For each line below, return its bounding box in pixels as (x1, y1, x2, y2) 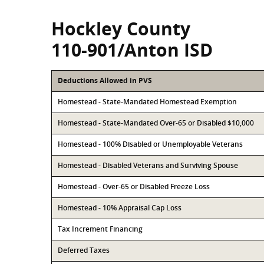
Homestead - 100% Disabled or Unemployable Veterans (58, 139, 243, 149)
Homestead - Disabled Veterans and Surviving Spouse (58, 160, 238, 170)
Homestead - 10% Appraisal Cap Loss (58, 203, 181, 213)
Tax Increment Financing (58, 224, 143, 234)
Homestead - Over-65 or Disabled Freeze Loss (58, 181, 210, 192)
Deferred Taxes (58, 245, 110, 255)
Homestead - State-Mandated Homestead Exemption (58, 97, 237, 107)
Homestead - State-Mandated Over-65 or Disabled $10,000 (58, 118, 254, 128)
